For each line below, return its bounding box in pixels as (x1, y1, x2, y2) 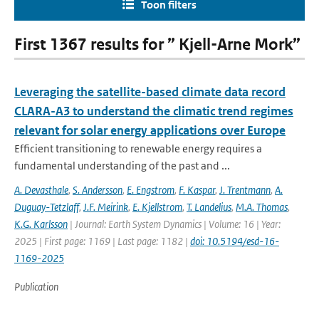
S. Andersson (73, 183, 122, 197)
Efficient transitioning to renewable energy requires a (14, 142, 262, 155)
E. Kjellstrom (132, 200, 182, 214)
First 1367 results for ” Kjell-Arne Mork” (14, 35, 300, 54)
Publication (14, 280, 58, 293)
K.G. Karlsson (14, 217, 68, 231)
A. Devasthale (14, 183, 68, 197)
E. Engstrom (127, 183, 174, 197)
